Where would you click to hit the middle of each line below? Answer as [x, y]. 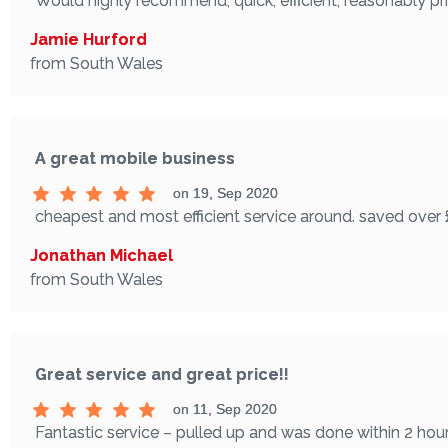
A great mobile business [135, 159]
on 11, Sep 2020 [224, 409]
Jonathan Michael [101, 256]
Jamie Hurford [88, 40]
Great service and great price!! [162, 375]
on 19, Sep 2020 [225, 193]
